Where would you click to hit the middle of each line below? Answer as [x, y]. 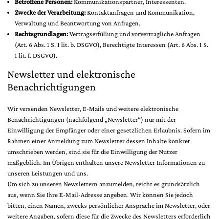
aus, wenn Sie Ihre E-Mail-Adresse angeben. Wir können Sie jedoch [100, 195]
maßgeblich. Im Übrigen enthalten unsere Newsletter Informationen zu [106, 162]
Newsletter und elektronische [71, 74]
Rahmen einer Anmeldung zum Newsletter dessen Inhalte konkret [99, 141]
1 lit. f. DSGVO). [36, 55]
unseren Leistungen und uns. [48, 173]
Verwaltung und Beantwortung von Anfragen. [77, 23]
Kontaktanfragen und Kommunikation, [140, 12]
